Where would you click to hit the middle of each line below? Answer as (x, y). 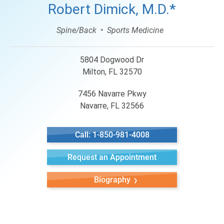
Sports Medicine (135, 30)
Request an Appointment (112, 157)
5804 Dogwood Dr (112, 60)
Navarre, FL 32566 (112, 106)
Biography (112, 180)
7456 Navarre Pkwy (112, 94)
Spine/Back (76, 30)
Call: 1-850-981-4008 (112, 135)
